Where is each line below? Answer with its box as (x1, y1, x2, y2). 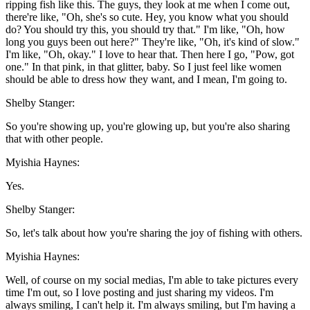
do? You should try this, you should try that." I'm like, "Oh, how (6, 24, 285, 36)
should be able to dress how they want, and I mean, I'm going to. (6, 73, 287, 86)
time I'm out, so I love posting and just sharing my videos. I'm (6, 286, 273, 299)
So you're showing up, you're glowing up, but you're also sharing (6, 120, 290, 133)
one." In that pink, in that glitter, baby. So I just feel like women (6, 61, 282, 73)
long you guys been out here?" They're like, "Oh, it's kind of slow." (6, 36, 300, 48)
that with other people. (6, 133, 103, 145)
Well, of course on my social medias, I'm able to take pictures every (6, 274, 298, 286)
